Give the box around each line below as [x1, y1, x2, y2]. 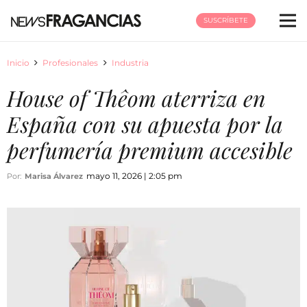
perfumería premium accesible [7, 135, 293, 164]
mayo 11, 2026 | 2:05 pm [86, 171, 182, 181]
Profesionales [42, 58, 99, 68]
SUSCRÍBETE [203, 16, 248, 25]
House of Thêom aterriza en [7, 83, 266, 112]
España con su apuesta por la [7, 109, 283, 138]
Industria [111, 58, 149, 68]
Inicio [7, 58, 29, 68]
